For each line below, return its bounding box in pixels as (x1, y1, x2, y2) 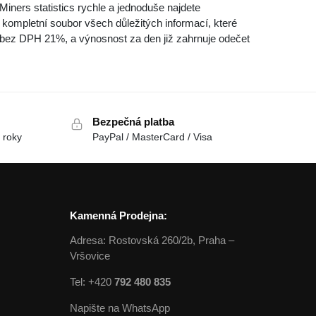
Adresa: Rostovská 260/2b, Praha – (69, 233, 234, 246)
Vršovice (69, 249, 110, 262)
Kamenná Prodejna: (69, 209, 167, 222)
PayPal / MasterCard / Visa (92, 130, 212, 142)
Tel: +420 (69, 275, 114, 288)
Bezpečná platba (92, 115, 174, 128)
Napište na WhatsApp (69, 301, 170, 314)
